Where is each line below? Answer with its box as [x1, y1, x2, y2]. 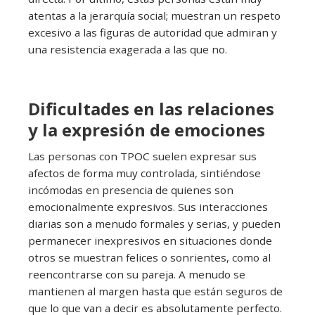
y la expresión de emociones [28, 118, 265, 142]
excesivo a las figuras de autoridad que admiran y [28, 25, 277, 40]
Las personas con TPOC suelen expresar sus [28, 149, 257, 164]
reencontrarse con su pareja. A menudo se [28, 267, 245, 282]
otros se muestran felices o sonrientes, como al [28, 250, 271, 265]
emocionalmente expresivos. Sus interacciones [28, 200, 268, 214]
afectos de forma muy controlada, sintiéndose [28, 166, 261, 181]
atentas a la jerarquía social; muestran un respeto [28, 8, 281, 23]
